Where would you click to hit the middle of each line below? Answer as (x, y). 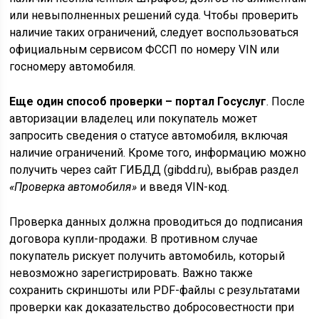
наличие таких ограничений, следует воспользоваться (154, 33)
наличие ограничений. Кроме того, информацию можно (158, 153)
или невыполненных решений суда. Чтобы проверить (154, 16)
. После (286, 102)
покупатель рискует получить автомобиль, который (147, 256)
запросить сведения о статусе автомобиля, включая (149, 136)
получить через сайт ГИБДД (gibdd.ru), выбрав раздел (154, 170)
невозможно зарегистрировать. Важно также (131, 273)
